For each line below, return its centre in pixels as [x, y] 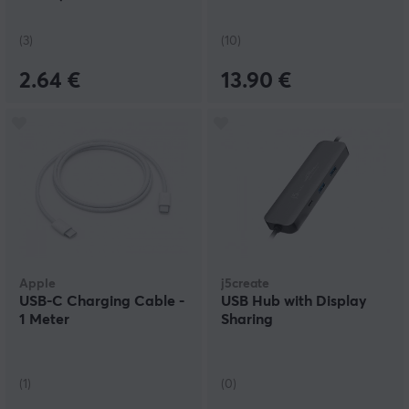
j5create [245, 284]
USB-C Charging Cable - [102, 302]
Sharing [247, 320]
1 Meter [44, 320]
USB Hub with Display [294, 302]
